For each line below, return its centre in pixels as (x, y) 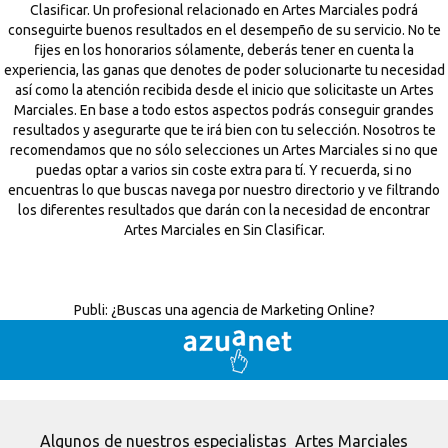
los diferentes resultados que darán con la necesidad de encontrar (224, 210)
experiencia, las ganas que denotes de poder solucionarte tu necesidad (224, 70)
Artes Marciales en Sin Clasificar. (224, 230)
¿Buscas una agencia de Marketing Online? (241, 310)
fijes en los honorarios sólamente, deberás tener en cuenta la (224, 50)
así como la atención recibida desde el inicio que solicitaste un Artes (224, 90)
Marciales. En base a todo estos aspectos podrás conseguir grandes (224, 110)
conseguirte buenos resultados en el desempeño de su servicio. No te (224, 30)
